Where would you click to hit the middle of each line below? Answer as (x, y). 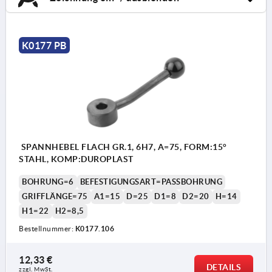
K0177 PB (44, 45)
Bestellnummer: (47, 228)
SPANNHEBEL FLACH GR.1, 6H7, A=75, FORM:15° (123, 147)
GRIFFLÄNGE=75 (55, 196)
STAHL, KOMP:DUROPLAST (76, 159)
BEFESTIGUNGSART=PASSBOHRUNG (151, 182)
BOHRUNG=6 (48, 182)
